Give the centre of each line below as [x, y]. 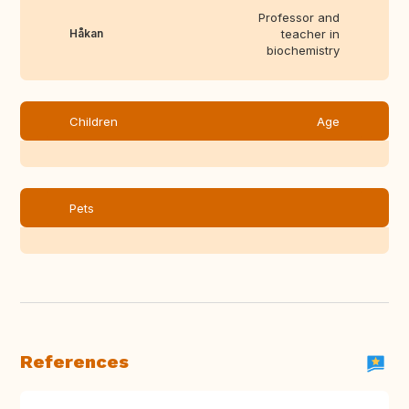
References [74, 362]
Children [94, 122]
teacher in [310, 34]
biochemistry [303, 51]
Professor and [299, 18]
